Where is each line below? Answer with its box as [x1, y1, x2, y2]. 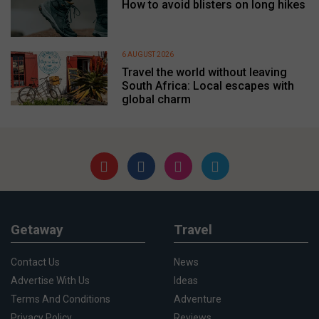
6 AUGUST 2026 [121, 51, 174, 59]
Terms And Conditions [11, 293, 110, 305]
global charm [121, 93, 191, 107]
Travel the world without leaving [121, 66, 287, 80]
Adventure [174, 293, 221, 305]
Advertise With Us [11, 275, 90, 287]
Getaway [11, 221, 63, 239]
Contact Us [11, 256, 60, 268]
